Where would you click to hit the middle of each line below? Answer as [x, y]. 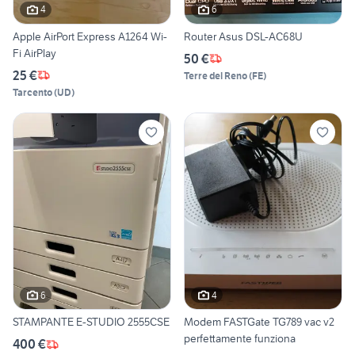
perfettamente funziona [240, 339]
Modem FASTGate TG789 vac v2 [259, 322]
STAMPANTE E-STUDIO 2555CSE [91, 322]
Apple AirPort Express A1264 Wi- [90, 36]
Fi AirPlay [34, 53]
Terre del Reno [216, 75]
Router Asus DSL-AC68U [243, 36]
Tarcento [32, 92]
